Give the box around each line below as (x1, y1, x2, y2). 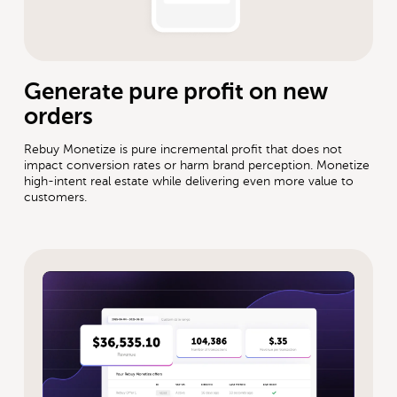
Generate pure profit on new (24, 78, 329, 105)
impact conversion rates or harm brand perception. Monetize (24, 158, 370, 172)
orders (24, 103, 94, 129)
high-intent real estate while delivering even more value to (24, 174, 354, 188)
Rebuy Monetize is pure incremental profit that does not (24, 142, 343, 156)
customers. (24, 190, 88, 204)
